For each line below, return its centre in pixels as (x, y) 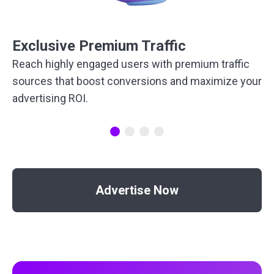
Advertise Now (137, 190)
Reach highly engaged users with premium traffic (131, 64)
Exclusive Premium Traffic (99, 46)
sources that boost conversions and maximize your (137, 81)
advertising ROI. (50, 98)
